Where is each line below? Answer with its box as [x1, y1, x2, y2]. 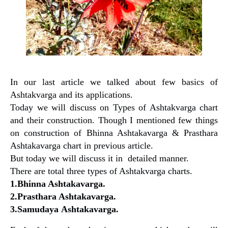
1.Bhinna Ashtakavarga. [10, 179, 105, 189]
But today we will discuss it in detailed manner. [10, 153, 189, 164]
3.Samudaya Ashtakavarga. [10, 204, 119, 215]
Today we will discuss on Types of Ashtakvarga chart [10, 102, 218, 113]
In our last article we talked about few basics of [10, 77, 218, 88]
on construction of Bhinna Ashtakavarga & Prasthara [10, 128, 218, 138]
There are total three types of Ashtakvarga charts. [10, 166, 192, 177]
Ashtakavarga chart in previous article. [10, 140, 153, 151]
